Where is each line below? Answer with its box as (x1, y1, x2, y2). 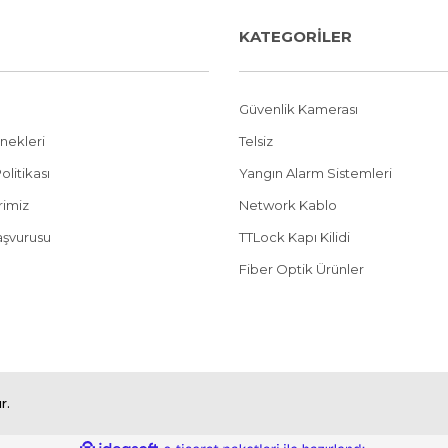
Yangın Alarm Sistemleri (239, 165, 392, 181)
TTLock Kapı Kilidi (239, 229, 350, 245)
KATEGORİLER (239, 27, 352, 46)
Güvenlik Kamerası (239, 101, 358, 117)
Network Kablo (239, 197, 337, 213)
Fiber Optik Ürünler (239, 261, 364, 277)
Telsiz (239, 133, 273, 149)
